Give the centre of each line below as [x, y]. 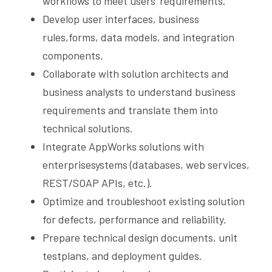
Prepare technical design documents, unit [140, 237]
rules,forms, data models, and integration [138, 37]
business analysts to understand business [139, 92]
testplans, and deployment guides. [122, 256]
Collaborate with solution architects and [136, 73]
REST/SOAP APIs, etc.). [97, 183]
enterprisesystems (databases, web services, [146, 165]
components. [73, 55]
